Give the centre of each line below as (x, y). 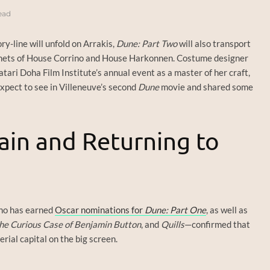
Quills (173, 224)
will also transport (214, 44)
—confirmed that (217, 224)
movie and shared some (206, 87)
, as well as (227, 210)
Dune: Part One (175, 210)
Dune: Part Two (147, 44)
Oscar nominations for (100, 210)
